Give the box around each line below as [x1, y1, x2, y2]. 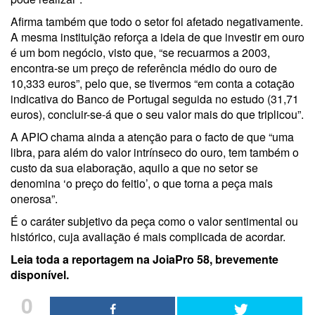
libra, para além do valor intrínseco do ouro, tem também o [11, 144, 299, 160]
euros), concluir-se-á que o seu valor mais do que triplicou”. [11, 106, 304, 122]
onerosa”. [11, 191, 58, 207]
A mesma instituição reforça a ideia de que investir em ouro [11, 29, 304, 45]
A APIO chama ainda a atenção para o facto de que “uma [11, 129, 294, 145]
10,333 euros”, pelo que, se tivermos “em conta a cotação [11, 75, 295, 91]
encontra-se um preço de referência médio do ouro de [11, 60, 277, 76]
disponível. [11, 266, 69, 283]
